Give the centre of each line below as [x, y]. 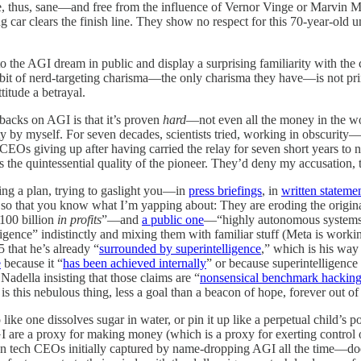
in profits [79, 219]
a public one [173, 219]
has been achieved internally [135, 263]
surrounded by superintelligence [180, 248]
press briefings [225, 190]
